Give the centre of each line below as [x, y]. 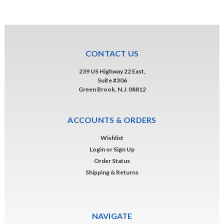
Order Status [112, 160]
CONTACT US [112, 53]
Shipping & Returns [112, 172]
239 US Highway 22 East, [112, 71]
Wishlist [112, 137]
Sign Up [124, 149]
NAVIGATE [112, 215]
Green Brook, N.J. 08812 [112, 89]
